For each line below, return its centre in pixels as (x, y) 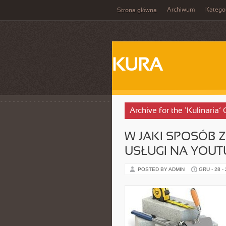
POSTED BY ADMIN (162, 169)
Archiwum (181, 10)
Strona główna (137, 11)
